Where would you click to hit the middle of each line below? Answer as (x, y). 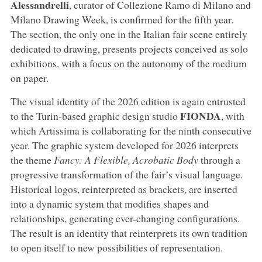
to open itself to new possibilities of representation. (116, 247)
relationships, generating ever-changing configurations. (125, 218)
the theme (32, 159)
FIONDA (200, 116)
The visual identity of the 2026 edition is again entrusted (128, 101)
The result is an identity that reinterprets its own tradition (129, 232)
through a (219, 159)
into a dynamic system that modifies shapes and (109, 203)
